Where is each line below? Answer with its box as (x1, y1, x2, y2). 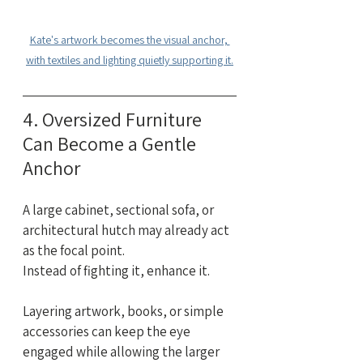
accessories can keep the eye (23, 322, 193, 340)
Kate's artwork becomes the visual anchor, (29, 32, 230, 47)
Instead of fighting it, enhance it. (23, 261, 210, 280)
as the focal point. (23, 241, 125, 259)
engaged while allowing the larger (23, 342, 222, 361)
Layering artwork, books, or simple (23, 301, 226, 320)
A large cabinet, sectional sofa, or (23, 200, 216, 219)
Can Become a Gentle (23, 130, 200, 156)
